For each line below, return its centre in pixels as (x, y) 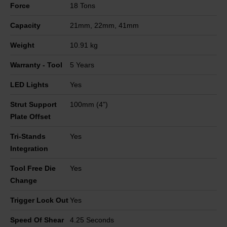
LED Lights (29, 84)
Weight (22, 45)
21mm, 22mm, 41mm (105, 25)
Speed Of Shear (37, 220)
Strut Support (33, 104)
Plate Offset (30, 116)
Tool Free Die (33, 168)
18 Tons (83, 5)
